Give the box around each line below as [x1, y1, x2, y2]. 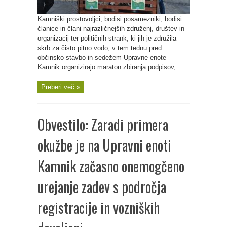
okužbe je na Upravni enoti [37, 135, 171, 156]
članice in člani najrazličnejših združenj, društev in [37, 25, 184, 32]
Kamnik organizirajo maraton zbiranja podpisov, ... [37, 63, 184, 71]
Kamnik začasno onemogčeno [37, 156, 184, 176]
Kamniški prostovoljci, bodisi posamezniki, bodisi [37, 15, 182, 23]
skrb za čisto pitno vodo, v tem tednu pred [37, 44, 162, 52]
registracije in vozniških [37, 197, 160, 218]
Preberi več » [41, 83, 80, 91]
